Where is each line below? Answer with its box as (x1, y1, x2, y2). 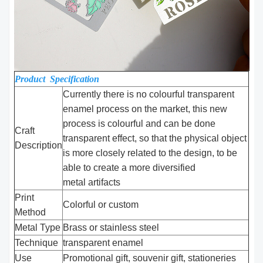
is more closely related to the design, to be (63, 148, 238, 159)
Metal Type (15, 222, 61, 233)
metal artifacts (63, 177, 121, 188)
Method (15, 207, 46, 218)
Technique (15, 238, 59, 248)
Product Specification (15, 74, 100, 85)
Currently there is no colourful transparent (63, 89, 235, 100)
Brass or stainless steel (63, 222, 160, 233)
